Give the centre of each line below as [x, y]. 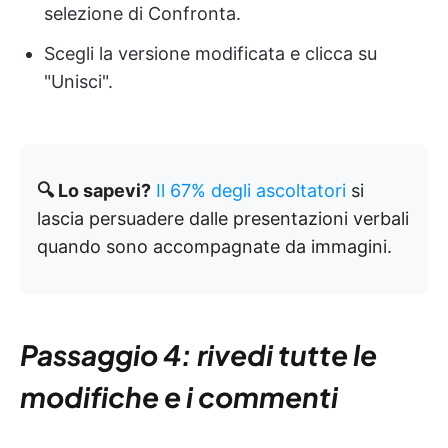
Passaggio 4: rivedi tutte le [198, 354]
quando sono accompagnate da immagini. [214, 246]
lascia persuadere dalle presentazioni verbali [223, 218]
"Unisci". [78, 81]
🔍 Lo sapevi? [94, 190]
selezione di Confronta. [142, 13]
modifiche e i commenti [179, 396]
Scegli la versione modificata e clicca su [210, 53]
